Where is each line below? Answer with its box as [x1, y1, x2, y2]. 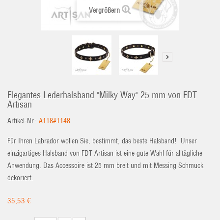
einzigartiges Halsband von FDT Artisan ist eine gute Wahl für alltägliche [7, 149, 202, 158]
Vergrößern [89, 6, 120, 15]
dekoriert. [7, 173, 33, 182]
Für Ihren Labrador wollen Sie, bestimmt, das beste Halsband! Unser [7, 137, 197, 145]
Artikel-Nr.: [7, 116, 37, 125]
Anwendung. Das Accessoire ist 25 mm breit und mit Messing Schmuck [7, 161, 203, 170]
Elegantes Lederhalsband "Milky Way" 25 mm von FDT [7, 89, 197, 101]
